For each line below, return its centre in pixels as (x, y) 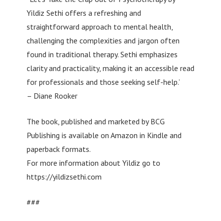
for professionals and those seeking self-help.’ (103, 82)
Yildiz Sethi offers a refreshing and (84, 13)
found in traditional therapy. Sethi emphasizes (102, 54)
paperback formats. (58, 149)
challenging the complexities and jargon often (103, 40)
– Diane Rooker (52, 95)
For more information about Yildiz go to (93, 163)
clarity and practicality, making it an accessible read (110, 68)
